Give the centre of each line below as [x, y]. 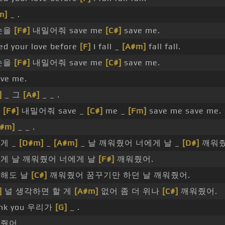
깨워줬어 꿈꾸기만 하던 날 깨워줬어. [119, 175]
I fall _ [106, 47]
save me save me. [184, 111]
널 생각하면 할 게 [38, 191]
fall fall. [163, 47]
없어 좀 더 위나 [130, 191]
